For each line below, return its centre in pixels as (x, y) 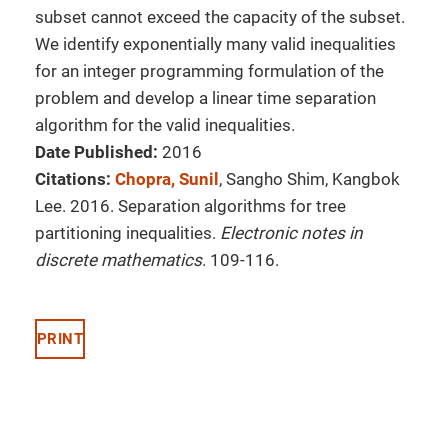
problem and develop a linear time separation (205, 98)
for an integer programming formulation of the (209, 71)
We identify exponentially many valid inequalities (215, 44)
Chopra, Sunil (167, 179)
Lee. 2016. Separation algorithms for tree (190, 206)
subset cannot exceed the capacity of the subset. (220, 17)
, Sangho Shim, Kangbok (309, 179)
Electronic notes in (291, 233)
